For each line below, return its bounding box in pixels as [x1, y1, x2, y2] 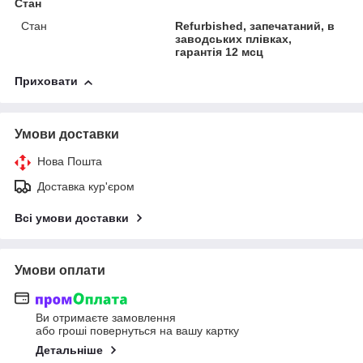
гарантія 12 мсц [175, 45, 264, 59]
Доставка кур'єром [37, 180, 135, 194]
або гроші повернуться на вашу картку [36, 323, 239, 337]
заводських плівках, [175, 32, 293, 46]
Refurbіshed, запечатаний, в [175, 19, 335, 33]
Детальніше [36, 343, 103, 357]
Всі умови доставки [15, 211, 129, 225]
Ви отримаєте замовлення [36, 310, 176, 324]
